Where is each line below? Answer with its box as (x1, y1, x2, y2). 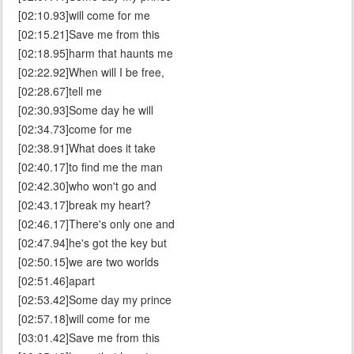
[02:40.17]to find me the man (18, 159, 163, 175)
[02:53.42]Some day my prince (18, 292, 171, 308)
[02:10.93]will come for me (18, 7, 150, 24)
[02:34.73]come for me (18, 121, 132, 137)
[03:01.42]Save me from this (18, 330, 160, 346)
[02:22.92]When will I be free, (18, 64, 164, 81)
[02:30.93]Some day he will (18, 102, 153, 119)
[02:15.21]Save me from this (18, 26, 160, 43)
